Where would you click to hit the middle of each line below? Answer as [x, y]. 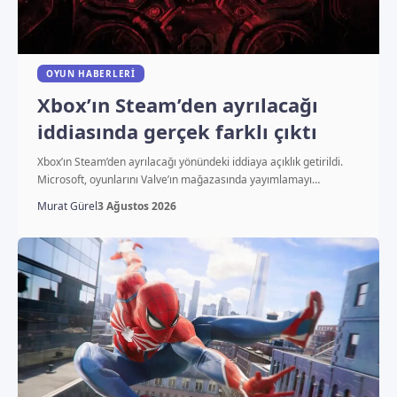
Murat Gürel [67, 206]
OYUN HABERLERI [90, 73]
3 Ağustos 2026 [136, 206]
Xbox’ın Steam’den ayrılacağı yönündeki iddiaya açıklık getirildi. [190, 161]
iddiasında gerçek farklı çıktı [177, 131]
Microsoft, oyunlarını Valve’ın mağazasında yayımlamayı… [178, 179]
